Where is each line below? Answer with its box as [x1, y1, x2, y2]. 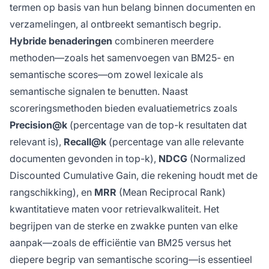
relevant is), [10, 136, 64, 148]
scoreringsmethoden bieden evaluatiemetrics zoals [10, 102, 237, 115]
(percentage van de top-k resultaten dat [67, 119, 247, 131]
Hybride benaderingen [10, 35, 112, 47]
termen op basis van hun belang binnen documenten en [10, 1, 255, 14]
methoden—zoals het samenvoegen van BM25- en [10, 52, 234, 64]
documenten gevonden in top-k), [10, 153, 159, 165]
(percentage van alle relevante [106, 136, 244, 148]
